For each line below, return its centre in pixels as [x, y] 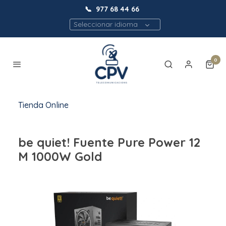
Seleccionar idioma [106, 24]
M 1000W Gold [60, 157]
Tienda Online [43, 105]
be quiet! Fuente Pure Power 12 [109, 143]
